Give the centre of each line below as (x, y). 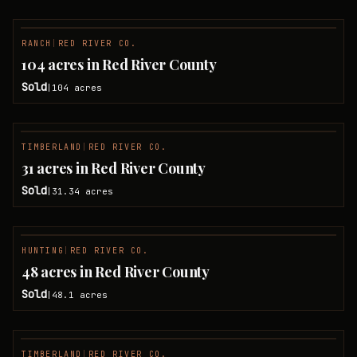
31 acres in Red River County (114, 168)
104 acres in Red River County (119, 65)
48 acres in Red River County (116, 272)
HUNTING (43, 251)
